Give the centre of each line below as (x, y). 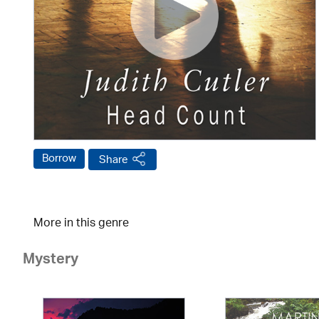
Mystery (51, 261)
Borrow (59, 159)
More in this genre (81, 224)
